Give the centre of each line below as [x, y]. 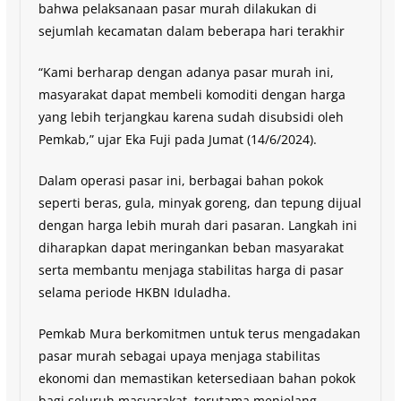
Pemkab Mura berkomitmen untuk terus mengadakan [199, 334]
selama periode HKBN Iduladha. [134, 293]
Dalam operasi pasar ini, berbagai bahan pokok [180, 181]
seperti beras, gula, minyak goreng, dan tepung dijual [200, 203]
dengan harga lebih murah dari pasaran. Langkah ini [197, 226]
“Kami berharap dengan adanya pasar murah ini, [186, 73]
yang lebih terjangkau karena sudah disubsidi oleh [191, 117]
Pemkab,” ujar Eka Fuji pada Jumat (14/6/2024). [177, 140]
